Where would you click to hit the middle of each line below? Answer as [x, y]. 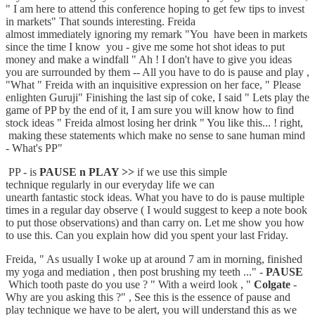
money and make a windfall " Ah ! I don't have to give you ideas [149, 59]
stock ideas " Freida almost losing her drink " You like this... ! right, [154, 122]
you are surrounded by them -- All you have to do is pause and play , [157, 72]
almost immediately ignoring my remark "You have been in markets [156, 34]
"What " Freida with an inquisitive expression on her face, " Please [153, 84]
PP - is [22, 172]
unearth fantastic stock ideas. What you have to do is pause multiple [155, 197]
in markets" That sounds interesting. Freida [101, 21]
